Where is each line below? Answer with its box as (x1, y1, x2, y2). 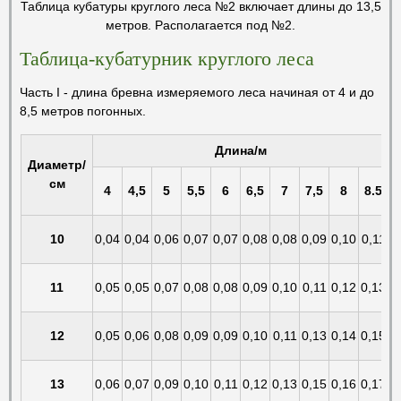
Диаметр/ (28, 157, 86, 172)
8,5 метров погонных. (20, 103, 146, 118)
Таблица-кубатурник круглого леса (20, 47, 314, 70)
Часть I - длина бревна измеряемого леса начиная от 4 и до (20, 84, 374, 99)
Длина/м (214, 142, 267, 158)
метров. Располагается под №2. (106, 17, 295, 32)
